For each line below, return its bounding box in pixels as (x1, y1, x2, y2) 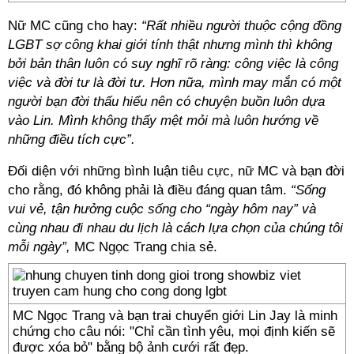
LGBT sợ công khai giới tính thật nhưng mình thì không (8, 37, 332, 52)
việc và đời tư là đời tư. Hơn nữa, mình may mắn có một (8, 75, 341, 90)
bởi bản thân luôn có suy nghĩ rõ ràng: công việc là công (8, 56, 338, 71)
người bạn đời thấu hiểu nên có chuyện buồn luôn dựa (8, 94, 325, 109)
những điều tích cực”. (8, 132, 135, 147)
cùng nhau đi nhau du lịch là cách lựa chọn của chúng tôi (8, 220, 343, 235)
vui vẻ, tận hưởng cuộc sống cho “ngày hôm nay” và (8, 201, 316, 217)
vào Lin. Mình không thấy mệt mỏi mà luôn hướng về (8, 113, 318, 128)
